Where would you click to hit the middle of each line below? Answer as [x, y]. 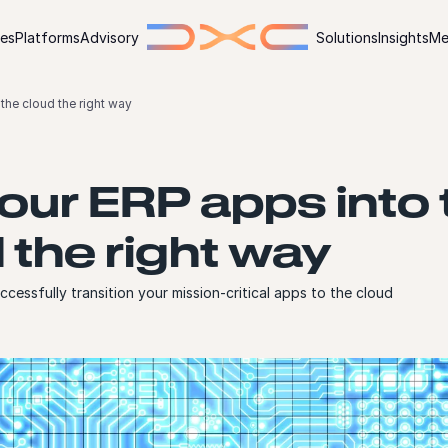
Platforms [47, 37]
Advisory [109, 37]
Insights [403, 37]
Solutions [347, 37]
